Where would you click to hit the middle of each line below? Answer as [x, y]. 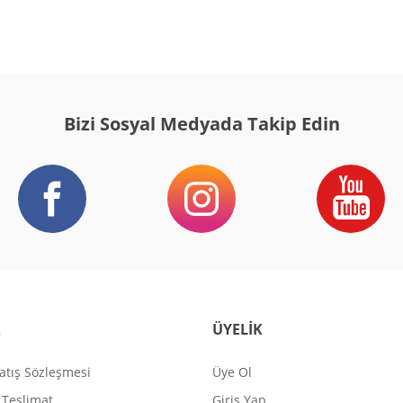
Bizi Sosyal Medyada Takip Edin [201, 124]
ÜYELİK [237, 329]
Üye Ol [232, 372]
